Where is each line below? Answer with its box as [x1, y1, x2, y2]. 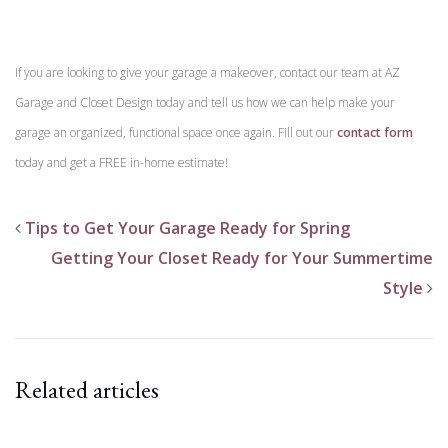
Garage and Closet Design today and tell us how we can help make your [15, 93, 395, 111]
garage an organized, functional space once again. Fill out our [15, 123, 337, 141]
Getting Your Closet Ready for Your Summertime [51, 246, 433, 269]
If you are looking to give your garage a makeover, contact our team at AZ [15, 63, 400, 81]
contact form [337, 123, 413, 141]
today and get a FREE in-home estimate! [15, 153, 228, 171]
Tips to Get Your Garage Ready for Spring [25, 216, 350, 239]
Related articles [15, 373, 159, 405]
